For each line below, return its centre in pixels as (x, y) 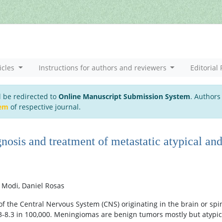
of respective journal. (45, 107)
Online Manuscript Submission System (124, 96)
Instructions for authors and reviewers (103, 68)
